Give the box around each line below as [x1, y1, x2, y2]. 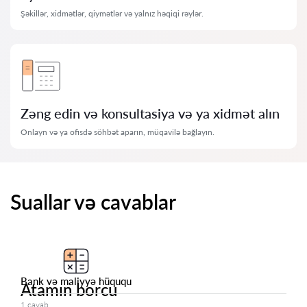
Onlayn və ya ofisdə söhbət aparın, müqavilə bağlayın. [21, 127, 214, 137]
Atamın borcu [21, 280, 117, 299]
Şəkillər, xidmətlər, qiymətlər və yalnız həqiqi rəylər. [21, 8, 204, 19]
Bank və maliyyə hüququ [21, 275, 132, 287]
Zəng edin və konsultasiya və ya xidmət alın [21, 105, 280, 121]
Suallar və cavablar [10, 189, 176, 214]
